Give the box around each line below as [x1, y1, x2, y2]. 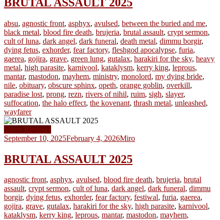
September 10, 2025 [4, 134, 66, 142]
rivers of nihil [85, 89, 127, 98]
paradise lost [4, 89, 42, 98]
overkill [166, 81, 190, 89]
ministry [93, 72, 117, 81]
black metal [4, 27, 39, 36]
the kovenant [90, 98, 130, 107]
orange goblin [120, 81, 163, 89]
